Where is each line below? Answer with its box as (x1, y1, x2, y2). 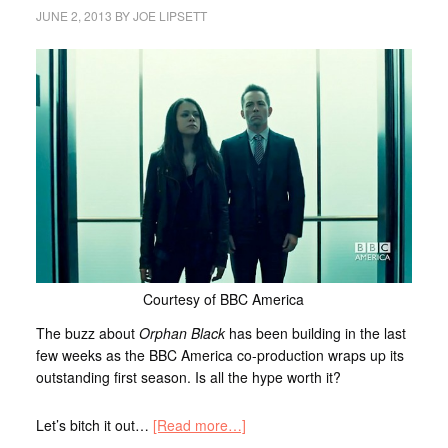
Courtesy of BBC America (143, 288, 305, 309)
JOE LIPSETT (132, 7, 207, 25)
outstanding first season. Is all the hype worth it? (35, 366, 341, 387)
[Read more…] (152, 414, 246, 435)
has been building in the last (224, 322, 406, 343)
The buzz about (35, 322, 139, 343)
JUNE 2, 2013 (35, 7, 112, 25)
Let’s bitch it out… (35, 414, 153, 435)
